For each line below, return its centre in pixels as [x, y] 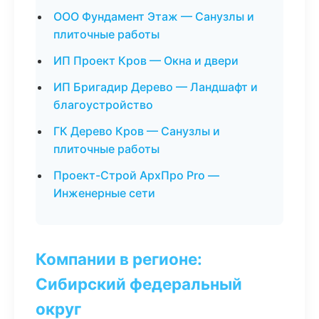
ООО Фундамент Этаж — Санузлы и [154, 16]
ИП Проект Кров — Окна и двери [146, 61]
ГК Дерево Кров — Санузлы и [137, 131]
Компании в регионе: [119, 259]
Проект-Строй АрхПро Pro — [136, 175]
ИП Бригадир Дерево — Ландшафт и [156, 87]
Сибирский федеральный [139, 284]
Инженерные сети [104, 193]
